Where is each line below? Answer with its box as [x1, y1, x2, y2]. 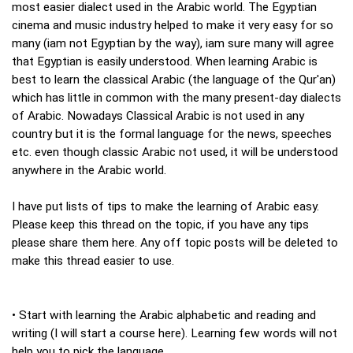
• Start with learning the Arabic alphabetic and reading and [12, 308, 316, 323]
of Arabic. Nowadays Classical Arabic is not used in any [12, 109, 304, 124]
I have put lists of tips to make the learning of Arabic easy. [12, 199, 319, 214]
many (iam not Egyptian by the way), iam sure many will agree [12, 36, 334, 51]
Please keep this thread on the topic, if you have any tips [12, 217, 309, 232]
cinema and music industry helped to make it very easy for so [12, 18, 333, 33]
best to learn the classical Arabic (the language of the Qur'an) [12, 72, 336, 87]
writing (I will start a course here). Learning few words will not [12, 326, 337, 341]
